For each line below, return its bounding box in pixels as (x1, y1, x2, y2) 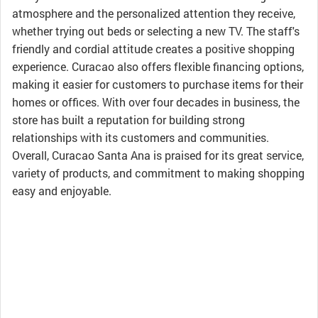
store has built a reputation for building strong (12, 112, 245, 127)
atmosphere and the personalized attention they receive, (12, 6, 295, 21)
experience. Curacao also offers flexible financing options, (12, 59, 304, 74)
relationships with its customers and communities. (12, 130, 269, 145)
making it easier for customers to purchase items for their (12, 77, 303, 92)
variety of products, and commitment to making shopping (12, 165, 305, 180)
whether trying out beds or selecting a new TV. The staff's (12, 23, 300, 38)
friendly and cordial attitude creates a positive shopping (12, 41, 295, 56)
